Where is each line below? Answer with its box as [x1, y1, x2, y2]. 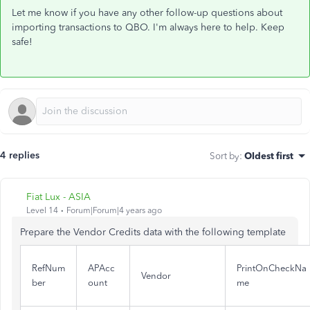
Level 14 [26, 206, 58, 215]
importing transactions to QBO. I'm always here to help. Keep [12, 21, 284, 33]
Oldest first [244, 150, 293, 161]
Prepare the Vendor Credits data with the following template [20, 226, 286, 238]
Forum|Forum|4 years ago [66, 206, 162, 215]
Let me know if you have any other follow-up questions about [12, 7, 282, 19]
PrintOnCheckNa [237, 263, 307, 273]
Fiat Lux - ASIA [26, 191, 91, 203]
